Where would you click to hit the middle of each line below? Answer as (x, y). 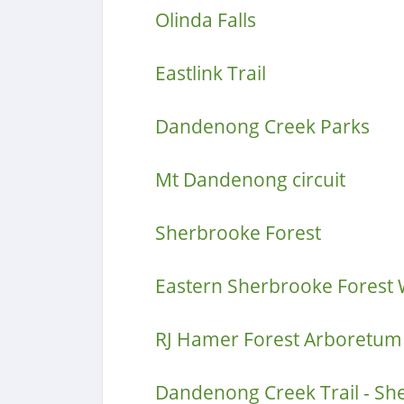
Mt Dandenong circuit (250, 179)
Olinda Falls (205, 20)
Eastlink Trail (210, 73)
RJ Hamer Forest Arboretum (278, 339)
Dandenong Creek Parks (262, 126)
